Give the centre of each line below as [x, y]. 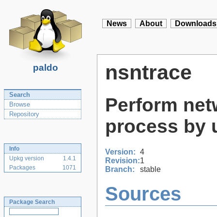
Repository [24, 114]
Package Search [32, 202]
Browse [20, 104]
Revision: [123, 160]
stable [150, 169]
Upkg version [27, 158]
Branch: [120, 169]
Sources [143, 194]
